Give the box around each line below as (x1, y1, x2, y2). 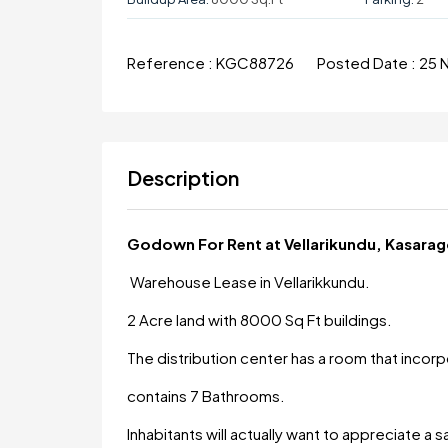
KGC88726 (216, 52, 297, 72)
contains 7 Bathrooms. (127, 385, 285, 405)
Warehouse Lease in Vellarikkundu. (127, 271, 373, 291)
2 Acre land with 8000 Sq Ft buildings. (127, 309, 392, 329)
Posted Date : (317, 52, 419, 72)
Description (127, 164, 239, 190)
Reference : (127, 52, 216, 72)
